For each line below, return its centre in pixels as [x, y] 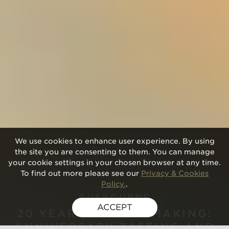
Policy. [113, 184]
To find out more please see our [81, 173]
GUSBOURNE [114, 198]
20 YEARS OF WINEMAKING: [114, 214]
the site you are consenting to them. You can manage [114, 152]
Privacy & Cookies [175, 173]
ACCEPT [114, 207]
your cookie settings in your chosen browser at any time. [114, 163]
